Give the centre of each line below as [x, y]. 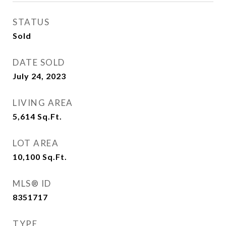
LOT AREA [36, 143]
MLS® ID [32, 183]
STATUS [31, 22]
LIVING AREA [43, 103]
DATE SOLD [39, 62]
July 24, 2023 [39, 76]
